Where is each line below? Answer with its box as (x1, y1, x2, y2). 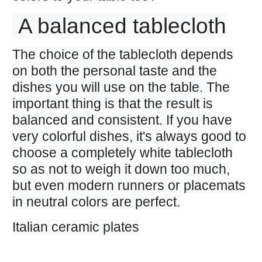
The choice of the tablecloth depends (12, 47, 233, 63)
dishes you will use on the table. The (12, 80, 230, 95)
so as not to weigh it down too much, (12, 161, 230, 177)
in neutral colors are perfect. (12, 194, 180, 210)
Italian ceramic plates (12, 219, 139, 235)
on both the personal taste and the (12, 63, 217, 79)
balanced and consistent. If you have (12, 112, 232, 128)
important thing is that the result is (12, 96, 213, 112)
